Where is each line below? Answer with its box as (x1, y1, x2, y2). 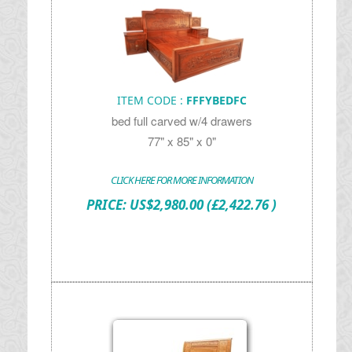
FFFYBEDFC (185, 93, 247, 108)
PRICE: (86, 196, 130, 214)
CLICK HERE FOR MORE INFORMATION (110, 173, 253, 187)
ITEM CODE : (116, 93, 186, 108)
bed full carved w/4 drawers (111, 112, 252, 129)
